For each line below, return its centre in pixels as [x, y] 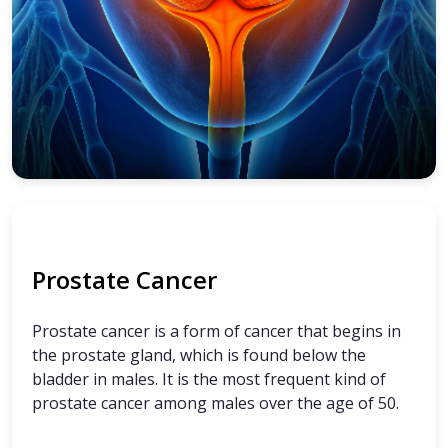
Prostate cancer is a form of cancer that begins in [216, 330]
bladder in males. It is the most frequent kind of [209, 378]
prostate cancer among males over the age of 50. [215, 402]
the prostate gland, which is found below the [199, 354]
